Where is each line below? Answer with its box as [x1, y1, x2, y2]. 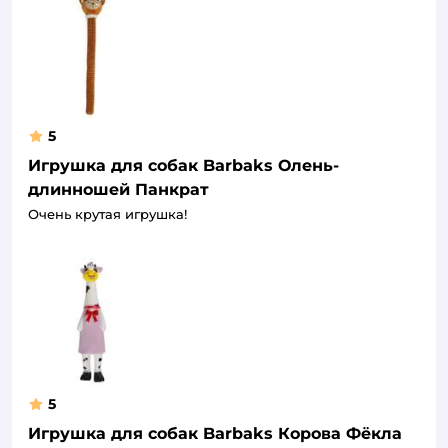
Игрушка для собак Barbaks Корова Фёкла [28, 423, 402, 443]
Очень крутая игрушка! [28, 205, 187, 222]
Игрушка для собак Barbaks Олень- [28, 155, 339, 175]
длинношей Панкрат [28, 179, 209, 199]
